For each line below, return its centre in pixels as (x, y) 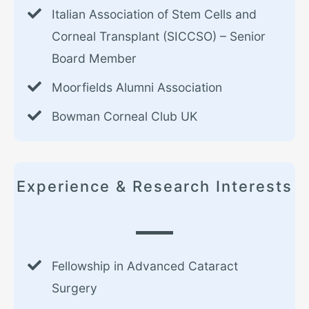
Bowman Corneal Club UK (124, 117)
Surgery (74, 288)
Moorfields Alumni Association (137, 88)
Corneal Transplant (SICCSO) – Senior (159, 37)
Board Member (94, 59)
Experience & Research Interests (154, 187)
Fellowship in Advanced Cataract (145, 266)
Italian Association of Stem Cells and (154, 14)
